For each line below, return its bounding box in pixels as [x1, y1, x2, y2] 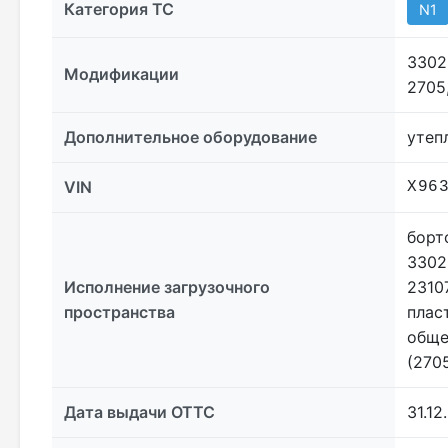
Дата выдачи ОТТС [64, 402, 215, 423]
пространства [64, 302, 175, 323]
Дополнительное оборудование [64, 127, 317, 148]
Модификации [64, 64, 179, 85]
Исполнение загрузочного [64, 277, 270, 298]
